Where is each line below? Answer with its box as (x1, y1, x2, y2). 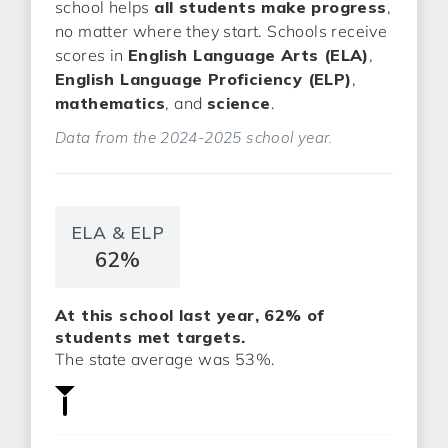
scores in (55, 45, 129, 65)
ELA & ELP (71, 221, 164, 243)
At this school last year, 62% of (55, 305, 325, 325)
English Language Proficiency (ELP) (55, 69, 352, 89)
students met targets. (55, 327, 246, 347)
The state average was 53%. (55, 349, 276, 369)
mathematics (55, 93, 166, 113)
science (206, 93, 271, 113)
